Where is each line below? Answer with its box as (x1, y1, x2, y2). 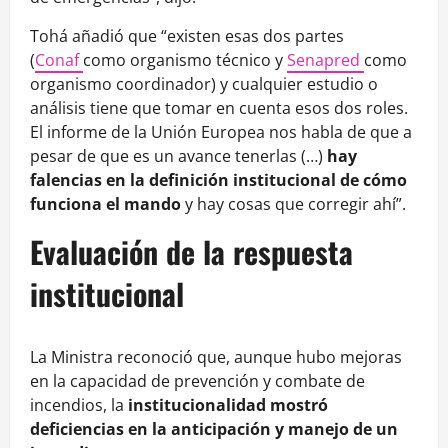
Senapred (287, 49, 364, 72)
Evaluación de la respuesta (30, 229, 353, 275)
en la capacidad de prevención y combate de (30, 370, 365, 393)
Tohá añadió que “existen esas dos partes (30, 25, 344, 48)
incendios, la (30, 394, 128, 417)
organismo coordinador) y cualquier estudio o (30, 73, 378, 96)
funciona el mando (30, 193, 181, 216)
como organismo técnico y (83, 49, 287, 72)
